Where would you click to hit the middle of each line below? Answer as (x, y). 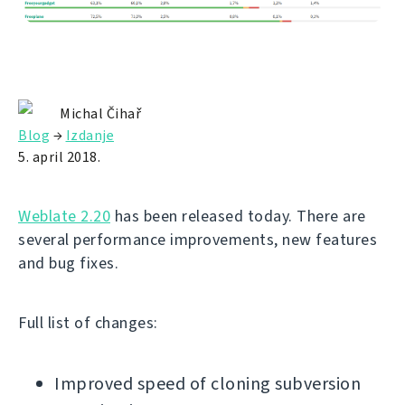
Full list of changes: (88, 323)
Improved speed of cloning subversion (207, 384)
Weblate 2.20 (64, 217)
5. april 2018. (59, 157)
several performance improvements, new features (198, 240)
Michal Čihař (100, 114)
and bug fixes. (68, 264)
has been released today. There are (238, 217)
